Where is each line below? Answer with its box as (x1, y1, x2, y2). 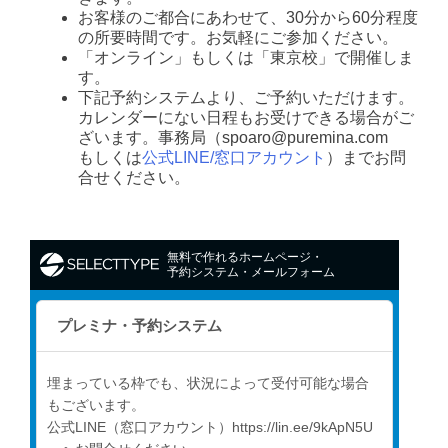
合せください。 (78, 169, 190, 187)
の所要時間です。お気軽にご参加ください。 (78, 29, 398, 47)
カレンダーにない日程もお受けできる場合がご (78, 109, 414, 127)
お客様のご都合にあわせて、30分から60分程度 (78, 9, 418, 27)
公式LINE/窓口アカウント (142, 149, 326, 167)
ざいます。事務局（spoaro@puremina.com (78, 129, 404, 147)
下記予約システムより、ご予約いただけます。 (78, 89, 414, 107)
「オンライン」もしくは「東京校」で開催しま (78, 49, 414, 67)
